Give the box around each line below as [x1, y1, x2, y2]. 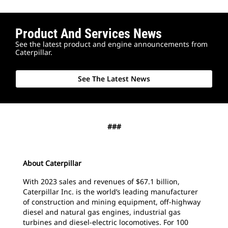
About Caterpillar [23, 158, 81, 168]
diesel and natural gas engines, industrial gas [23, 207, 181, 217]
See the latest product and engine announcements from [15, 39, 208, 49]
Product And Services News [15, 25, 162, 41]
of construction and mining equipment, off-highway [23, 196, 201, 207]
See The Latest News [78, 73, 150, 83]
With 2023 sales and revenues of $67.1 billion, [23, 176, 180, 186]
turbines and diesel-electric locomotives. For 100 [23, 217, 188, 227]
